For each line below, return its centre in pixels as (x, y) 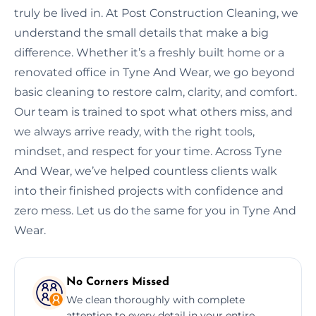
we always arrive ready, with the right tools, (134, 131)
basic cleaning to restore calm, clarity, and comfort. (156, 92)
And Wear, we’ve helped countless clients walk (146, 171)
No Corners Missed (118, 282)
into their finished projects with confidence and (149, 190)
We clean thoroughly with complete (156, 299)
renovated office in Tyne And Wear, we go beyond (154, 72)
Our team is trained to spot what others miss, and (153, 111)
